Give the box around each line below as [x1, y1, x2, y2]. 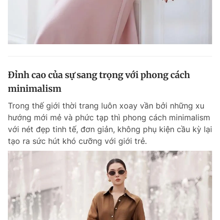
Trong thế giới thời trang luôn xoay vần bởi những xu [8, 101, 204, 111]
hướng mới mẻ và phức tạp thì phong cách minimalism [8, 112, 210, 123]
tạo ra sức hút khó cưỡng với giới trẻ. [8, 136, 147, 146]
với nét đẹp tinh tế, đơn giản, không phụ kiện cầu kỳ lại [8, 124, 212, 135]
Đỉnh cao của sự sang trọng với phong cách [8, 69, 190, 81]
